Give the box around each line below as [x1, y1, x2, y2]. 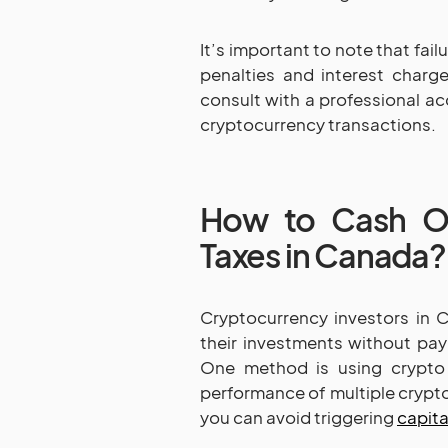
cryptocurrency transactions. [200, 112, 436, 135]
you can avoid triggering [200, 405, 397, 428]
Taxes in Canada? [200, 234, 446, 275]
